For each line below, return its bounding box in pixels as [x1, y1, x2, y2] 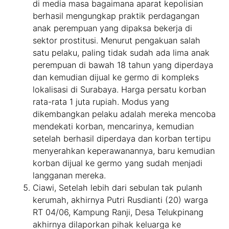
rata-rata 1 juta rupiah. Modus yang [33, 97, 170, 107]
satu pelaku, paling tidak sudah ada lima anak [33, 48, 210, 58]
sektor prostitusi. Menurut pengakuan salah [33, 35, 201, 46]
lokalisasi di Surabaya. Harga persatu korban [33, 84, 207, 95]
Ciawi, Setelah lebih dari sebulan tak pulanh [33, 182, 203, 193]
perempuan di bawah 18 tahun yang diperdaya [33, 60, 214, 71]
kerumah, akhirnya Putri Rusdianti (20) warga [33, 195, 209, 205]
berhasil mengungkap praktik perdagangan [33, 11, 200, 21]
